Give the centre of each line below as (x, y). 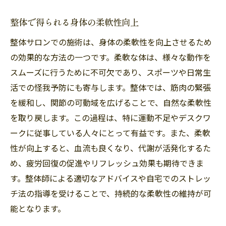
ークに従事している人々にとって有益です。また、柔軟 (110, 132)
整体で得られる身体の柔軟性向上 (74, 22)
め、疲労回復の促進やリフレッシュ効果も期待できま (107, 163)
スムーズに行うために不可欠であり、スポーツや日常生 (110, 72)
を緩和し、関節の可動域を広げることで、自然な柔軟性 (111, 102)
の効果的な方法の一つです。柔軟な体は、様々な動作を (110, 57)
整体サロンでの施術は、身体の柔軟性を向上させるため (111, 42)
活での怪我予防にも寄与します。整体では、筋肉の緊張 (110, 87)
